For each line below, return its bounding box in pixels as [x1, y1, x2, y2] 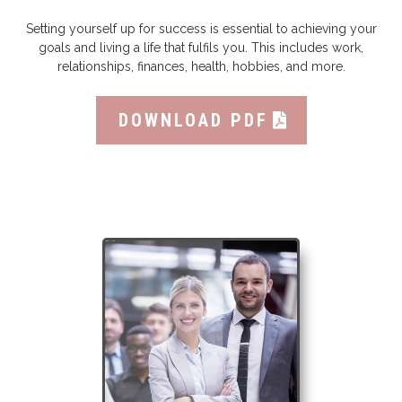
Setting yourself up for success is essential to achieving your [25, 21, 377, 36]
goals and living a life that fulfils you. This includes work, [39, 39, 363, 55]
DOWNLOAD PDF [118, 109, 268, 131]
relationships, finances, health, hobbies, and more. [57, 58, 345, 74]
